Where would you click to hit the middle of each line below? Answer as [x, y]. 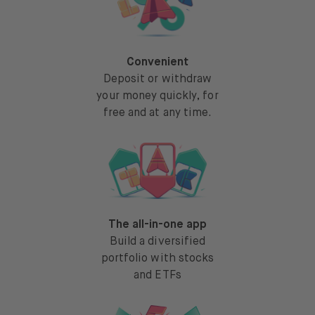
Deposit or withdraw [157, 80]
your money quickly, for [157, 97]
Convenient [157, 63]
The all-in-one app [157, 225]
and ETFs [157, 276]
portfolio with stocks [157, 259]
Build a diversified [157, 242]
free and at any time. [157, 114]
